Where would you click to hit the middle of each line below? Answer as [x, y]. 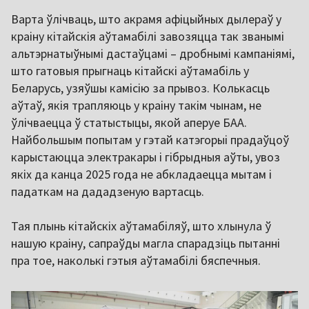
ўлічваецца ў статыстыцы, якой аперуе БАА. [129, 122]
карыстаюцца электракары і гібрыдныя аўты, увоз [146, 157]
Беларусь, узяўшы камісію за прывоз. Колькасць [140, 88]
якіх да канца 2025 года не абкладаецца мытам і [141, 174]
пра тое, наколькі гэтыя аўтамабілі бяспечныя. [137, 260]
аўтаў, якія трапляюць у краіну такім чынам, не [136, 105]
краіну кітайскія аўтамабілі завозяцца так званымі [148, 36]
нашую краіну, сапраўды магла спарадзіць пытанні [146, 243]
